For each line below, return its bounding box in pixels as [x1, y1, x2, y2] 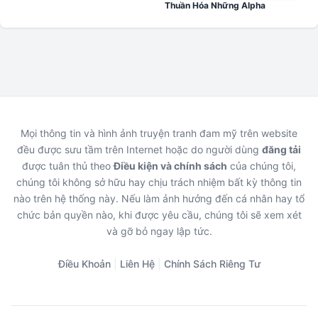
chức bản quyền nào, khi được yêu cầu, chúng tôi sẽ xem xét [16, 208, 302, 221]
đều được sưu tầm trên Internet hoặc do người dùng [17, 143, 262, 155]
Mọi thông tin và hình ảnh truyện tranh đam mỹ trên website [21, 126, 297, 139]
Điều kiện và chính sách [114, 159, 227, 172]
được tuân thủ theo [22, 159, 114, 172]
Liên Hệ [119, 257, 155, 270]
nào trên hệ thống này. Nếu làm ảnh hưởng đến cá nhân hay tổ [13, 192, 305, 204]
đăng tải [262, 143, 301, 155]
